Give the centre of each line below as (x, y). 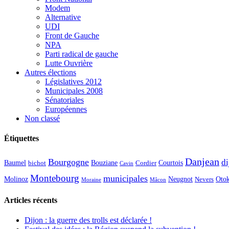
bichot (37, 163)
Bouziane (104, 163)
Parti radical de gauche (82, 54)
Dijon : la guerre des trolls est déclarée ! (88, 220)
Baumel (15, 162)
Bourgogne (68, 162)
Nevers (204, 179)
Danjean (202, 161)
